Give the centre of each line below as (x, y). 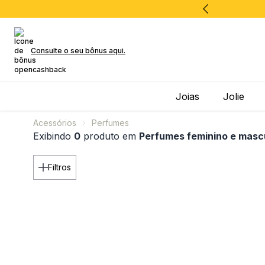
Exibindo (54, 136)
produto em (110, 136)
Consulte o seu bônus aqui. (78, 51)
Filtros (59, 167)
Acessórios (55, 123)
